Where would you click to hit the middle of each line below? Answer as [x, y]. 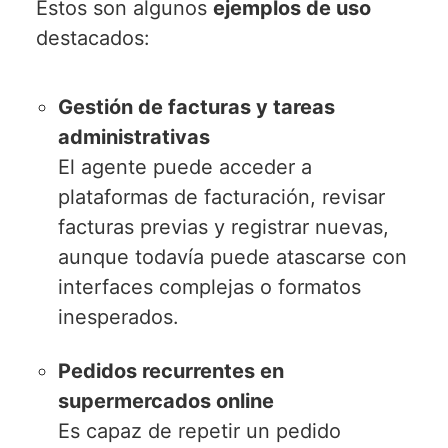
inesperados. [119, 316]
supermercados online [166, 400]
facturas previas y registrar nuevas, [224, 226]
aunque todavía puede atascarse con [233, 256]
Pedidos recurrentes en [171, 370]
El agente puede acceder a [185, 166]
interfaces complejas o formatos [210, 286]
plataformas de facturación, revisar [222, 196]
